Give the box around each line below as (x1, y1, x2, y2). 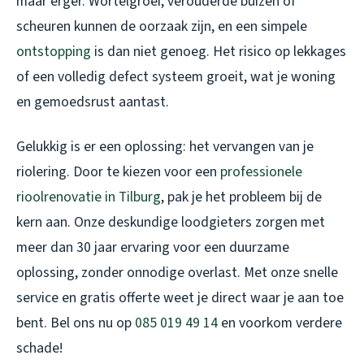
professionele (220, 162, 302, 183)
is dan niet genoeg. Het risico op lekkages (91, 41, 346, 63)
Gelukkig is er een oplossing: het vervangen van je (16, 136, 314, 158)
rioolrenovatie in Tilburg (16, 187, 161, 208)
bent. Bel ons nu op (16, 313, 135, 334)
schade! (16, 338, 63, 359)
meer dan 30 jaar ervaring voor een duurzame (16, 237, 289, 258)
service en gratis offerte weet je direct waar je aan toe (16, 288, 344, 309)
